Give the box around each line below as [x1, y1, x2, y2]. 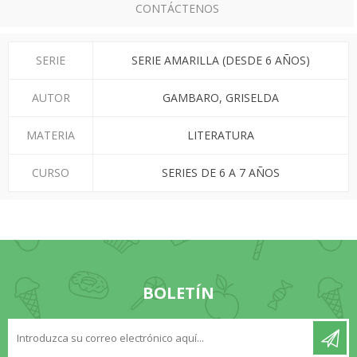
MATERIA [26, 127, 75, 143]
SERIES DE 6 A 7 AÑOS [162, 165, 280, 181]
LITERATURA [187, 127, 254, 143]
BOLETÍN [143, 282, 214, 304]
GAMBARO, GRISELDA [163, 90, 279, 106]
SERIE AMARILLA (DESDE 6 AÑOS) [131, 53, 310, 69]
